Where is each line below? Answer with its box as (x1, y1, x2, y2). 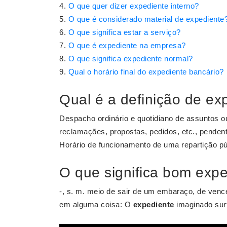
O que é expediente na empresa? (68, 41, 186, 50)
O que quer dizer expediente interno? (68, 2, 199, 10)
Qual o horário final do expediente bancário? (68, 67, 224, 76)
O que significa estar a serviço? (68, 28, 181, 36)
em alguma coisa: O (59, 200, 133, 209)
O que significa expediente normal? (68, 54, 193, 63)
